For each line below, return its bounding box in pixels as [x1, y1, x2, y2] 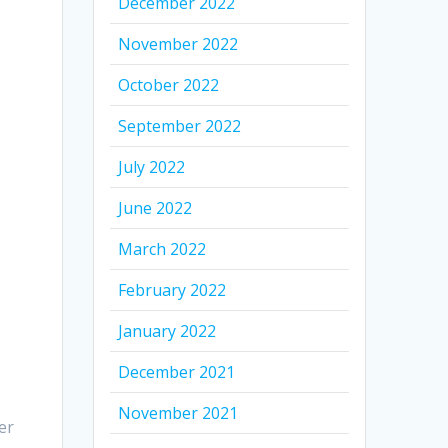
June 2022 [118, 197, 193, 220]
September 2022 [118, 115, 242, 138]
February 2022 [118, 279, 227, 302]
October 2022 [118, 74, 220, 97]
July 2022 [118, 156, 186, 179]
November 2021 [118, 402, 239, 425]
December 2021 [118, 361, 236, 384]
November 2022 [118, 33, 239, 56]
